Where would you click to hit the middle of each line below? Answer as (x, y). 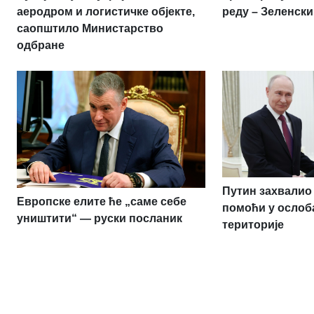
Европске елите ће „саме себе (102, 201)
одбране (41, 46)
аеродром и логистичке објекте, (106, 12)
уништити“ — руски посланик (100, 218)
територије (253, 224)
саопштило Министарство (90, 29)
